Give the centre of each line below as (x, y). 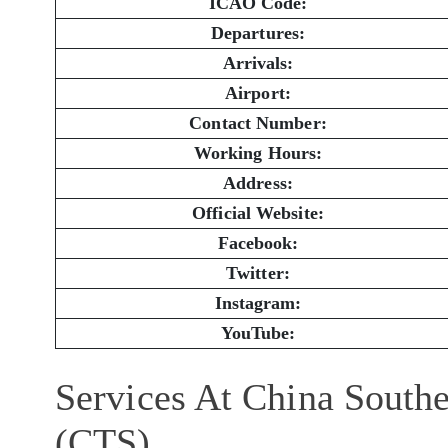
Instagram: (258, 303)
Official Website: (258, 213)
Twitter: (258, 273)
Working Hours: (258, 153)
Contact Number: (258, 123)
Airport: (258, 93)
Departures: (258, 33)
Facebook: (258, 243)
